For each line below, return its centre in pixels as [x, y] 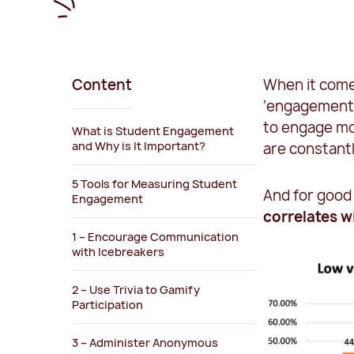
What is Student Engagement [153, 131]
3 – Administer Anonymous [145, 343]
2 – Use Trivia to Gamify [136, 290]
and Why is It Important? [139, 146]
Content [102, 85]
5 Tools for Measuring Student [155, 184]
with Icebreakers [119, 252]
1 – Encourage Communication [156, 237]
